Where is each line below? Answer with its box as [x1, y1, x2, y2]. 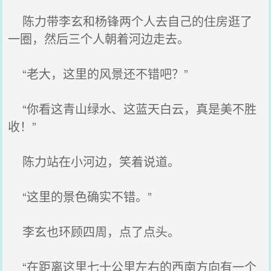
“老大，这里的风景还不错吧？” [8, 65, 189, 82]
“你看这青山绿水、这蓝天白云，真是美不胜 [8, 100, 257, 117]
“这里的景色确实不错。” [8, 188, 152, 205]
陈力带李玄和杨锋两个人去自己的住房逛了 [8, 12, 253, 30]
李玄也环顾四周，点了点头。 [8, 223, 180, 240]
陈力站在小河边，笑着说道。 [8, 152, 180, 170]
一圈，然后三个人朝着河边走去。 [8, 30, 190, 47]
